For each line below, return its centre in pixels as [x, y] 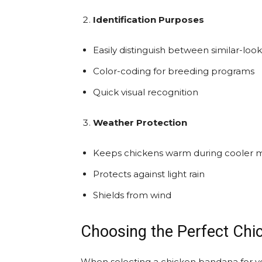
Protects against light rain [149, 174]
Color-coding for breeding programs [174, 71]
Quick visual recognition [146, 92]
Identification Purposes [149, 20]
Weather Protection [140, 123]
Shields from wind [132, 195]
